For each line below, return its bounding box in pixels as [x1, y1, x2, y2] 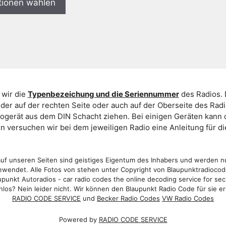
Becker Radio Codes [97, 194, 160, 202]
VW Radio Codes [162, 194, 214, 202]
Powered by [59, 215, 99, 223]
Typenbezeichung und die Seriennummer [27, 89, 179, 99]
